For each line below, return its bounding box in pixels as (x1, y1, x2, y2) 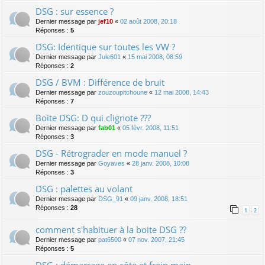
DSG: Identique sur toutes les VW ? (35, 40, 175, 53)
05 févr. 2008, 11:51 (122, 124, 179, 131)
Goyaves (98, 159, 125, 167)
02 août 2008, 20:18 (120, 17, 177, 25)
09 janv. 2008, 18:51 (130, 195, 188, 202)
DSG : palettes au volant (35, 182, 132, 195)
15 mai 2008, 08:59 (128, 53, 182, 60)
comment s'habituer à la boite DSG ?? (35, 224, 186, 236)
